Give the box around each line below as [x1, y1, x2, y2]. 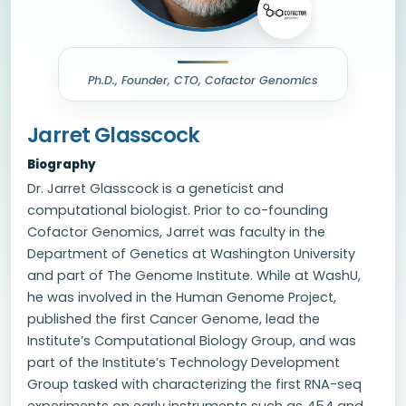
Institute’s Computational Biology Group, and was [27, 332, 356, 350]
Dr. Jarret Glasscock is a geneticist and [27, 179, 284, 198]
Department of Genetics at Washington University [27, 245, 355, 263]
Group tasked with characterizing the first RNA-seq [27, 375, 362, 393]
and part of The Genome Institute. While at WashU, [27, 266, 361, 285]
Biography [27, 156, 96, 173]
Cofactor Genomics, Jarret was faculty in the [27, 223, 325, 241]
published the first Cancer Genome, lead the [27, 310, 320, 328]
